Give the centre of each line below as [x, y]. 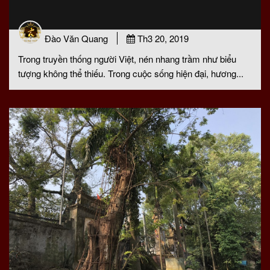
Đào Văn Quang [76, 38]
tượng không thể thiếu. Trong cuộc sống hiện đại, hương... [131, 73]
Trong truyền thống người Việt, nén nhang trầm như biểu [127, 59]
